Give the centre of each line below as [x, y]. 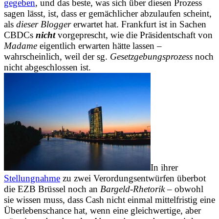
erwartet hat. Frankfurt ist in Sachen [139, 24]
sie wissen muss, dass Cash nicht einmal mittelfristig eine [109, 199]
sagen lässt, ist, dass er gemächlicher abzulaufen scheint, [108, 13]
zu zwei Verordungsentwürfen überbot [133, 178]
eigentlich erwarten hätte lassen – [99, 45]
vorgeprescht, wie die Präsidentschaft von [135, 35]
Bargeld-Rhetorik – [137, 189]
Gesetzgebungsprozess [151, 56]
